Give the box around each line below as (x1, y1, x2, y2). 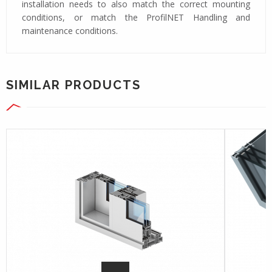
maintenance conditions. (22, 24, 118, 36)
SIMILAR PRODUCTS (6, 77, 141, 92)
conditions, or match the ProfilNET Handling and (22, 11, 250, 23)
